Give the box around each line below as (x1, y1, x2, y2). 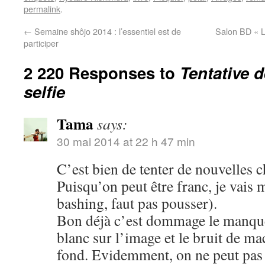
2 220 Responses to (24, 61, 180, 84)
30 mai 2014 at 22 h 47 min (57, 133, 195, 149)
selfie (24, 80, 65, 103)
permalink (24, 2, 60, 15)
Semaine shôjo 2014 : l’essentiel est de (32, 25, 181, 37)
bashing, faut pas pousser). (57, 193, 217, 213)
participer (24, 37, 59, 49)
